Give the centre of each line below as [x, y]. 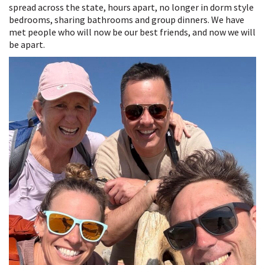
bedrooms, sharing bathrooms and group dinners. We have [127, 19]
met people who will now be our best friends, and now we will [132, 32]
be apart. [28, 44]
